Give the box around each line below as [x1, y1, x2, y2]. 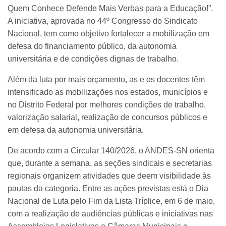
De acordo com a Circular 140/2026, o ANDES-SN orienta [8, 146, 214, 155]
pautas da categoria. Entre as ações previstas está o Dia [8, 184, 208, 193]
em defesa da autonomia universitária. [8, 125, 144, 134]
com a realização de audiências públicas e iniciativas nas [8, 209, 213, 218]
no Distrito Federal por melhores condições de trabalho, [8, 100, 206, 109]
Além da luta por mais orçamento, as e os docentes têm [8, 75, 205, 84]
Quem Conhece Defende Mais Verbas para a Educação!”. [8, 4, 213, 13]
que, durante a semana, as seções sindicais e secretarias [8, 158, 212, 167]
